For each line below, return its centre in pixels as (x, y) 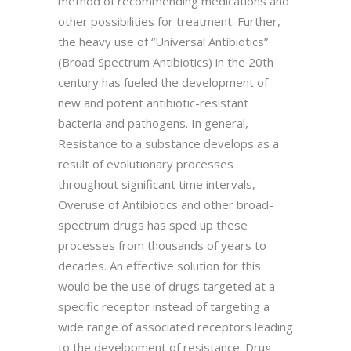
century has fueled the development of (163, 82)
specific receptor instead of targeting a (164, 306)
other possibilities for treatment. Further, (169, 21)
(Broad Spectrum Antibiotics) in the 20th (166, 62)
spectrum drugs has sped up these (153, 224)
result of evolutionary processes (146, 163)
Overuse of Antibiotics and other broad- (166, 204)
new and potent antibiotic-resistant (153, 102)
